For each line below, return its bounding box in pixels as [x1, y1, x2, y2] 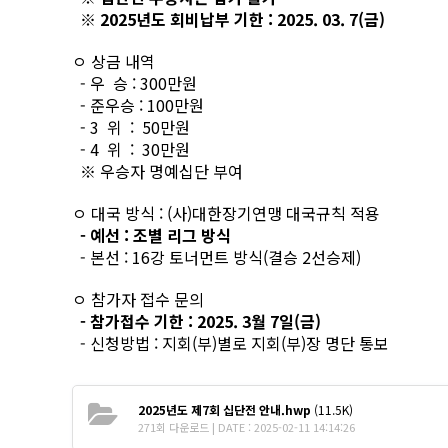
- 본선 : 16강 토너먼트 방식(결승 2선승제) [72, 245, 361, 269]
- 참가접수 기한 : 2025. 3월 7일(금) [76, 309, 321, 333]
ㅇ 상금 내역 [72, 49, 155, 73]
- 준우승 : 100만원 [72, 93, 204, 117]
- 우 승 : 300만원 [72, 71, 197, 95]
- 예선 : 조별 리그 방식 [72, 223, 231, 247]
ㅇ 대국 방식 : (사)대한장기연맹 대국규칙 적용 [72, 201, 380, 225]
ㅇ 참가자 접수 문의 [72, 287, 204, 311]
